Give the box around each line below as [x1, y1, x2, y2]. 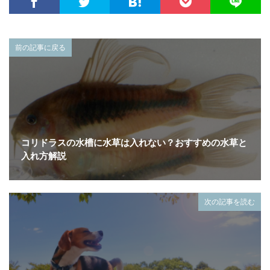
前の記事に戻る [15, 43, 66, 52]
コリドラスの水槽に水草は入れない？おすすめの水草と [21, 137, 247, 148]
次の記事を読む [204, 197, 255, 207]
